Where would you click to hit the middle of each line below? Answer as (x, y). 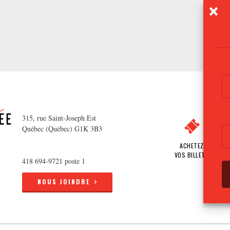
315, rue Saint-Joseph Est (59, 118)
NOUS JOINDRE (64, 181)
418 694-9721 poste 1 (54, 161)
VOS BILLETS (192, 155)
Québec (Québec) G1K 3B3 (62, 128)
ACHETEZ (192, 145)
